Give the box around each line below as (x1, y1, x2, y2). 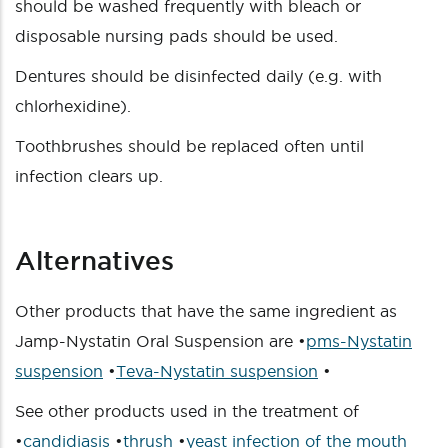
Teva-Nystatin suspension (116, 362, 318, 380)
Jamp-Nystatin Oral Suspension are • (15, 332, 306, 350)
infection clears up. (15, 167, 163, 185)
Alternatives (15, 246, 174, 275)
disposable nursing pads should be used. (15, 27, 338, 45)
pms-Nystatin (306, 332, 412, 350)
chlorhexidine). (15, 97, 131, 115)
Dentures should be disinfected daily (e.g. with (15, 67, 382, 85)
